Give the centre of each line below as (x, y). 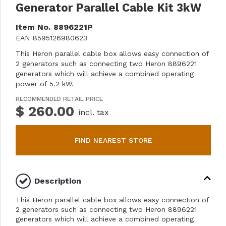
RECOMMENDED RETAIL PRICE (59, 99)
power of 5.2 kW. (45, 83)
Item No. (33, 27)
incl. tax (94, 112)
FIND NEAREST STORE (113, 140)
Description (58, 181)
